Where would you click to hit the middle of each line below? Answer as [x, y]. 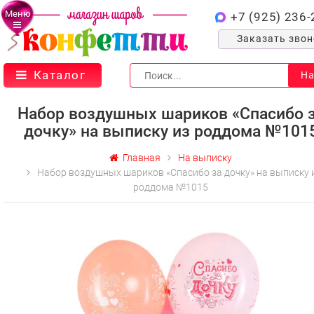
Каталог [59, 75]
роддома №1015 [171, 187]
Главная [139, 158]
